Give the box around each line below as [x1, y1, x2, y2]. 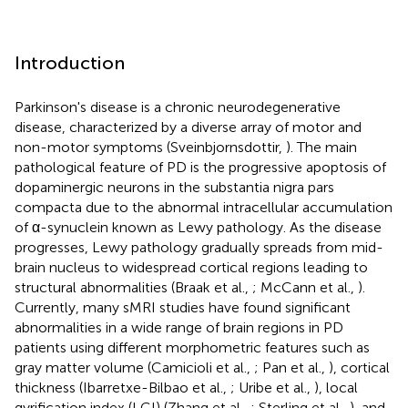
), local [314, 378, 358, 396]
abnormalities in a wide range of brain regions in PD [15, 318, 343, 336]
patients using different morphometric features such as [15, 338, 370, 356]
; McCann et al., [252, 278, 358, 296]
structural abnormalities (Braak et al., [15, 278, 252, 296]
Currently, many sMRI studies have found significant [15, 298, 351, 316]
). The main [286, 138, 357, 156]
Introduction [15, 51, 125, 74]
